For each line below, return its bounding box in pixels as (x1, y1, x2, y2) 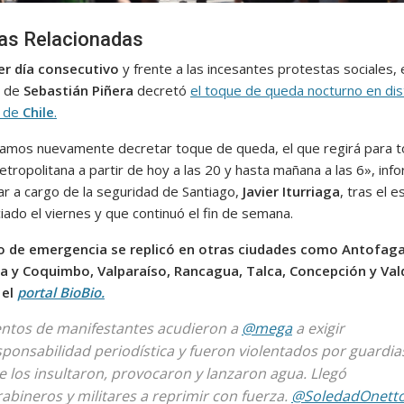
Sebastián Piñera (23, 80, 133, 99)
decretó (133, 80, 190, 99)
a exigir (291, 317, 344, 338)
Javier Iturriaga (242, 181, 340, 200)
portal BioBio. (16, 282, 105, 301)
